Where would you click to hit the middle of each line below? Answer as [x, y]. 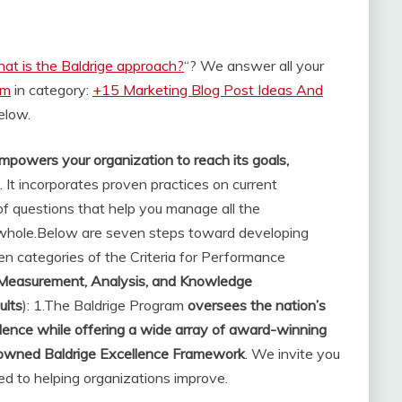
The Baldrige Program [116, 305]
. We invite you [293, 354]
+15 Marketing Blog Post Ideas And [208, 90]
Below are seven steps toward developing [173, 232]
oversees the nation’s [257, 305]
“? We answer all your [254, 66]
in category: [52, 90]
